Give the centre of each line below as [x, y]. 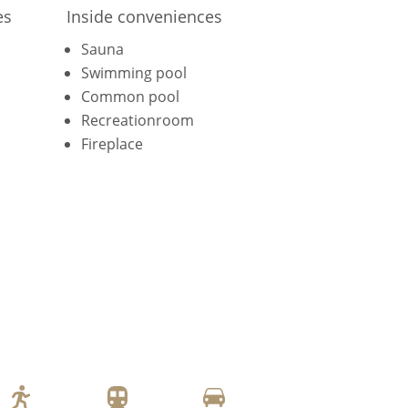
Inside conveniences [144, 17]
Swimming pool [133, 72]
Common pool [130, 96]
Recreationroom [137, 120]
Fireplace [112, 143]
